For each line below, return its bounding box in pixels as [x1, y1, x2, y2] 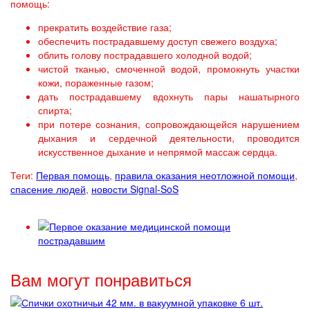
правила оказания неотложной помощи [115, 168, 295, 182]
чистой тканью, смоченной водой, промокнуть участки [38, 62, 300, 75]
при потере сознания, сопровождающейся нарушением [38, 117, 300, 131]
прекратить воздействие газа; [38, 20, 172, 34]
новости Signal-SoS [91, 182, 179, 196]
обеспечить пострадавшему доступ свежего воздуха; [38, 34, 277, 48]
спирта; [38, 103, 72, 117]
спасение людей [10, 182, 86, 196]
